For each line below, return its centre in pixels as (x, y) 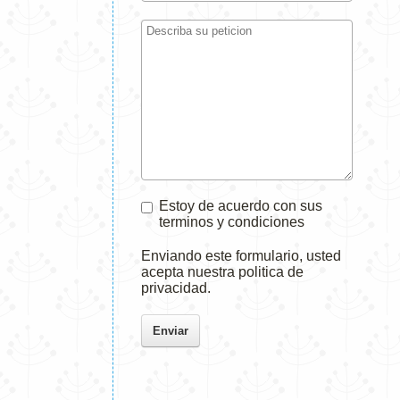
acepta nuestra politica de (222, 272)
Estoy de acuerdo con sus (241, 206)
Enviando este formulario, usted (241, 256)
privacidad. (176, 288)
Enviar (171, 330)
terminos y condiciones (232, 222)
